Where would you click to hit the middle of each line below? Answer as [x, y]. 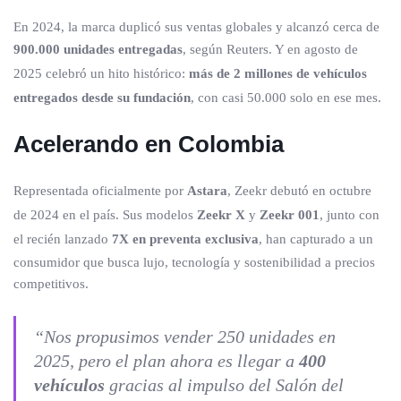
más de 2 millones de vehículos [278, 73]
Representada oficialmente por [100, 191]
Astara [207, 191]
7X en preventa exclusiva [185, 239]
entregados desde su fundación [102, 98]
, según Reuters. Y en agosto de [270, 49]
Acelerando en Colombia [149, 144]
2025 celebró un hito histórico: [101, 73]
